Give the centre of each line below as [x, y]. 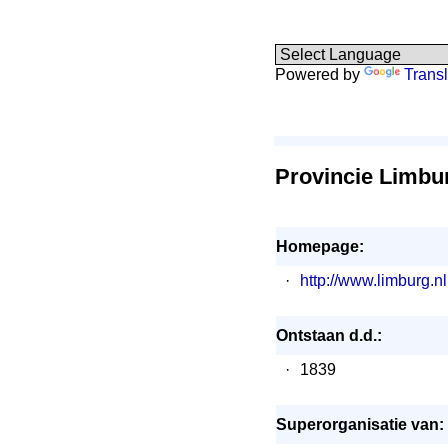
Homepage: [320, 246]
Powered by [319, 74]
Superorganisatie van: [360, 424]
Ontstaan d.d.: [329, 335]
